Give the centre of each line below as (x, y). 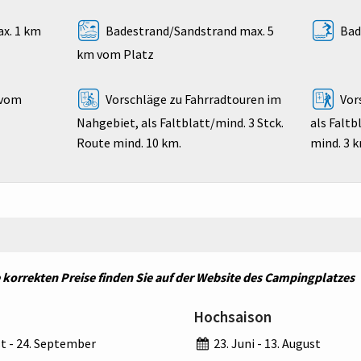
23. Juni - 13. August (266, 343)
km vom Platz (115, 54)
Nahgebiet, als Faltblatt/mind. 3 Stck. (180, 122)
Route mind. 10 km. (129, 142)
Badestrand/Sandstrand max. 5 (188, 30)
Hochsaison (232, 316)
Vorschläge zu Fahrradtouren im (192, 99)
